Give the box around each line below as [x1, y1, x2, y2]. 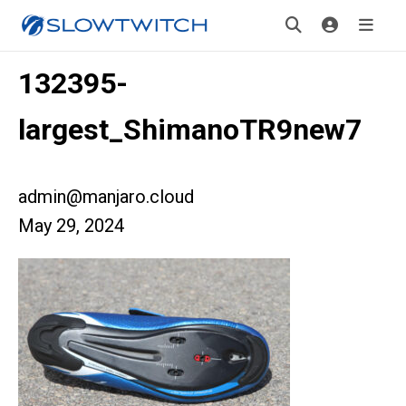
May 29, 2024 [18, 215, 124, 237]
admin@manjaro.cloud [18, 186, 194, 208]
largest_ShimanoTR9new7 [18, 112, 362, 147]
